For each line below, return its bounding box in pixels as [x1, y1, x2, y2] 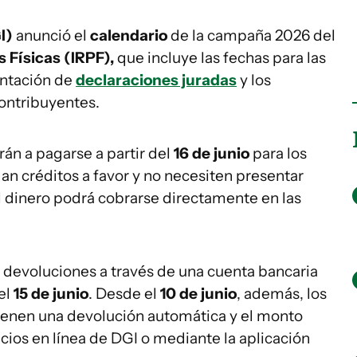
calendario [90, 26, 167, 45]
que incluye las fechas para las [114, 49, 326, 67]
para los [249, 144, 307, 163]
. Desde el [88, 284, 160, 303]
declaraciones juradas [76, 71, 237, 89]
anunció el [13, 26, 90, 45]
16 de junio [174, 144, 249, 163]
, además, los [237, 284, 327, 303]
